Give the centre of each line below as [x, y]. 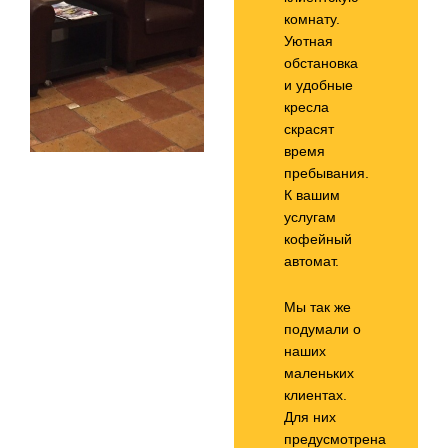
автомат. [311, 261]
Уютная [308, 41]
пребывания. [326, 173]
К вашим [312, 195]
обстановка [321, 63]
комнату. [314, 19]
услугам [310, 217]
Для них [310, 417]
